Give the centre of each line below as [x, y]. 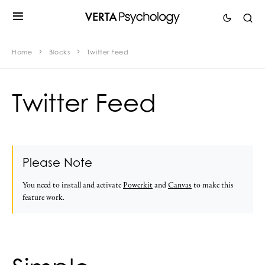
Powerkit [138, 185]
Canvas [180, 185]
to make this [213, 185]
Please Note [57, 162]
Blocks [59, 52]
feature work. [43, 198]
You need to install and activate [73, 185]
